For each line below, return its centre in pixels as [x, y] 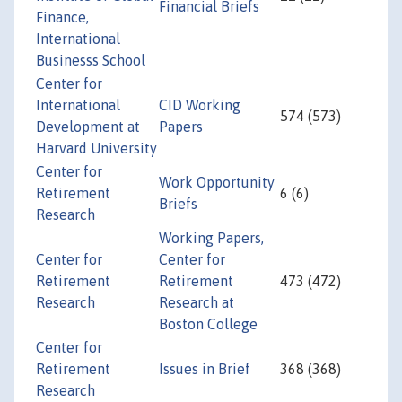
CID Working [200, 105]
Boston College [208, 324]
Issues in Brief [205, 369]
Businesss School [91, 61]
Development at [88, 127]
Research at [197, 303]
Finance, [62, 17]
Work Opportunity [217, 183]
